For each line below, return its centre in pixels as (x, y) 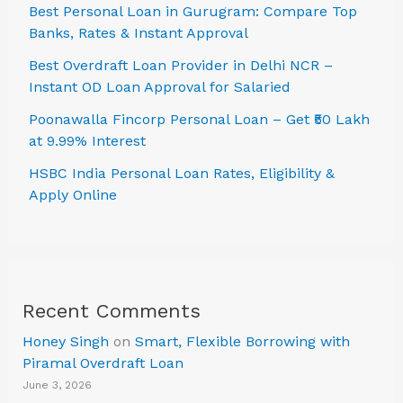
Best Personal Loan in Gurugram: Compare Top (193, 11)
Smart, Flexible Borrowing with (242, 341)
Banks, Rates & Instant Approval (138, 32)
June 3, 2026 (57, 385)
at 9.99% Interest (87, 140)
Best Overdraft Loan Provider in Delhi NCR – (180, 65)
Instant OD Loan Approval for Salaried (159, 86)
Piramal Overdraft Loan (103, 363)
